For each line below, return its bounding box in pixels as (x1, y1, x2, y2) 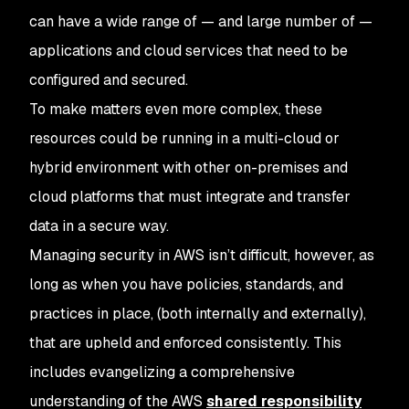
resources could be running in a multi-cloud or (29, 129, 340, 148)
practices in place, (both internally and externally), (29, 304, 366, 323)
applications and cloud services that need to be (29, 41, 348, 60)
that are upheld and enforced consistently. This (29, 333, 341, 352)
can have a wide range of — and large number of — (29, 12, 372, 31)
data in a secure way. (29, 216, 169, 236)
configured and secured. (29, 70, 188, 89)
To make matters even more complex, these (29, 100, 322, 119)
